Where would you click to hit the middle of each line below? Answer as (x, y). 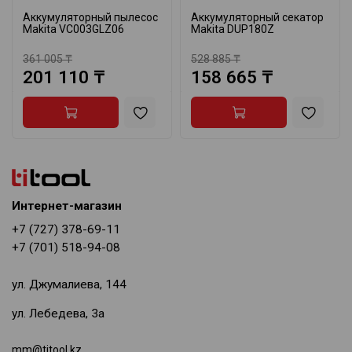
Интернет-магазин (67, 205)
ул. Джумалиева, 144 (69, 285)
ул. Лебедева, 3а (58, 314)
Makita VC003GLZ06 (73, 29)
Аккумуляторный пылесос (90, 17)
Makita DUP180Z (233, 29)
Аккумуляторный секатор (257, 17)
